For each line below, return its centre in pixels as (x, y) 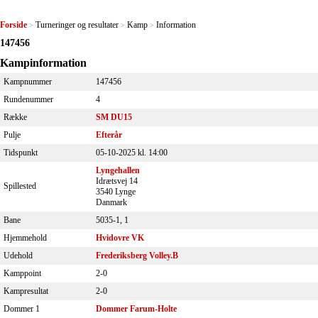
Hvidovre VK (120, 237)
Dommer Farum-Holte (136, 308)
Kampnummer (28, 81)
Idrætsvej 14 (117, 181)
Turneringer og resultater (77, 25)
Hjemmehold (25, 237)
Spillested (20, 186)
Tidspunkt (21, 152)
